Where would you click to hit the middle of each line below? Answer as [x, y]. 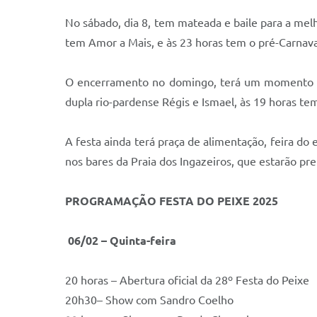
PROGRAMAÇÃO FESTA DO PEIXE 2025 [173, 201]
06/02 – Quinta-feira [121, 241]
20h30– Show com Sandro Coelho [149, 300]
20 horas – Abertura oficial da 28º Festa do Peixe [189, 280]
